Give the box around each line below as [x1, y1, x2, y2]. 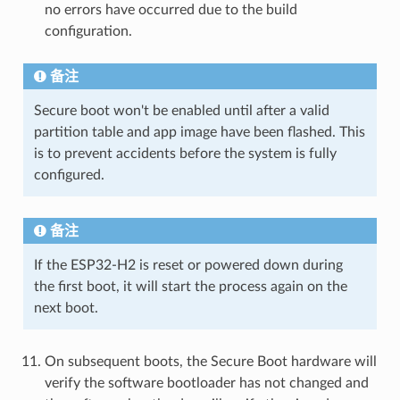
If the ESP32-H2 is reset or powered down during [33, 257, 343, 272]
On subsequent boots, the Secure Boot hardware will [44, 354, 377, 369]
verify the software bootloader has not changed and [44, 375, 369, 390]
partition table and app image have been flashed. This [33, 124, 365, 139]
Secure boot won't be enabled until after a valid [33, 103, 329, 118]
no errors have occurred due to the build [44, 2, 297, 17]
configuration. [44, 23, 132, 38]
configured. [33, 167, 104, 182]
